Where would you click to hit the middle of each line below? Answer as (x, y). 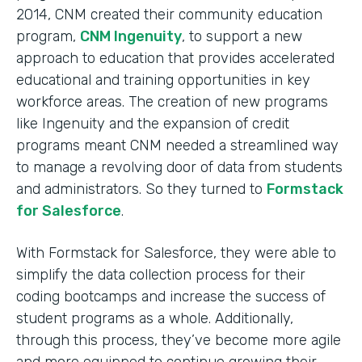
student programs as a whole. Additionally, (155, 319)
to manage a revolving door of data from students (179, 168)
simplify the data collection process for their (161, 275)
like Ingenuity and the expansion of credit (153, 124)
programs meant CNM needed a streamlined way (177, 146)
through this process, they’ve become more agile (179, 341)
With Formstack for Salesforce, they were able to (176, 253)
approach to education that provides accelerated (175, 59)
